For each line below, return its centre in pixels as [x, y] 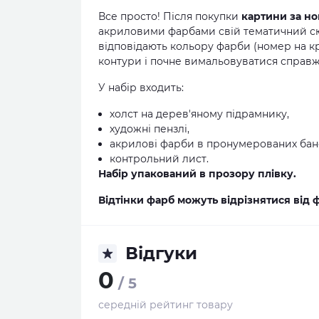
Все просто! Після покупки [170, 16]
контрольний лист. [159, 159]
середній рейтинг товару [166, 305]
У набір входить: [141, 88]
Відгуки [161, 253]
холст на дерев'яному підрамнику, [199, 114]
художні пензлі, [150, 129]
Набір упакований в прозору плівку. [197, 174]
